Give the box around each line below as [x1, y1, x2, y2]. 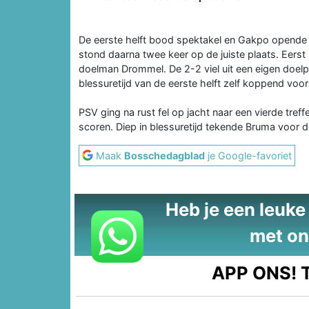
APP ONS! [212, 261, 297, 283]
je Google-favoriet [205, 149, 292, 161]
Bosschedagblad [124, 149, 205, 161]
